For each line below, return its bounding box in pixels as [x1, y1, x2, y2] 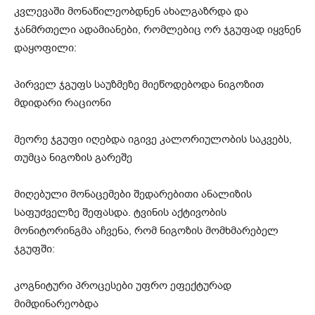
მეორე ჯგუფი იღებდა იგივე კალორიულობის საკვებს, [14, 131, 292, 146]
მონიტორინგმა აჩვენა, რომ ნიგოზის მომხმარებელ [14, 223, 278, 238]
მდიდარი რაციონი [14, 95, 111, 110]
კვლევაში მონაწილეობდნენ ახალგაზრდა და [14, 4, 248, 18]
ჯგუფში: [14, 241, 55, 256]
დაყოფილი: [14, 40, 77, 55]
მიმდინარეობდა [14, 296, 98, 311]
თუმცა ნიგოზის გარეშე [14, 150, 132, 165]
